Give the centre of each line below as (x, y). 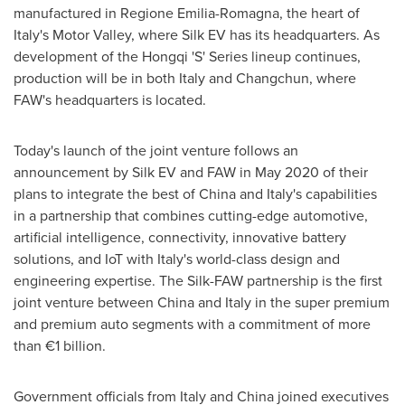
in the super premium (320, 301)
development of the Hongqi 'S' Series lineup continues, (187, 56)
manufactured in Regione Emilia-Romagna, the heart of (187, 12)
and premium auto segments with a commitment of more (192, 323)
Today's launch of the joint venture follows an (156, 150)
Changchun (273, 77)
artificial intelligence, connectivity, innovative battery (180, 236)
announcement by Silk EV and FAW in (134, 171)
